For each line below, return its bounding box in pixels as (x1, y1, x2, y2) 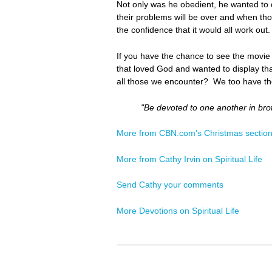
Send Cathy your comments (117, 180, 223, 190)
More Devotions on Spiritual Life (117, 206, 239, 216)
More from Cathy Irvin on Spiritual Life (117, 154, 262, 164)
